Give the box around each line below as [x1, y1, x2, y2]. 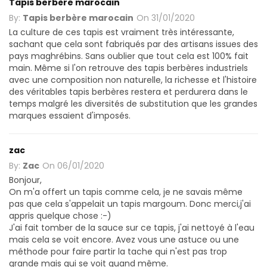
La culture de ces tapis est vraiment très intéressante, [9, 26, 234, 38]
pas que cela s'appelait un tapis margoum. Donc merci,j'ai [9, 197, 251, 210]
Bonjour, [9, 173, 42, 186]
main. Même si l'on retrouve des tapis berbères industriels [9, 61, 248, 74]
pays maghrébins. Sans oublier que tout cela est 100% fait [9, 49, 249, 62]
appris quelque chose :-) [9, 209, 111, 222]
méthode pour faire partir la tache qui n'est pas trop [9, 245, 227, 257]
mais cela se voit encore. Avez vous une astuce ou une [9, 233, 239, 246]
